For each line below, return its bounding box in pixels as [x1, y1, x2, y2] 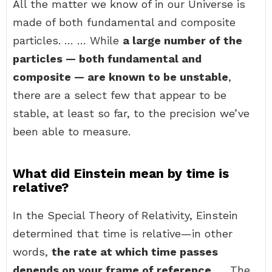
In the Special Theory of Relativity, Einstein [13, 209, 238, 222]
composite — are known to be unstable [13, 70, 228, 83]
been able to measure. [13, 125, 131, 138]
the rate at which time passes [52, 245, 218, 258]
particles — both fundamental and [13, 52, 202, 65]
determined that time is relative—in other [13, 227, 233, 240]
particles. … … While [13, 34, 123, 47]
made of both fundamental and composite [13, 16, 236, 29]
